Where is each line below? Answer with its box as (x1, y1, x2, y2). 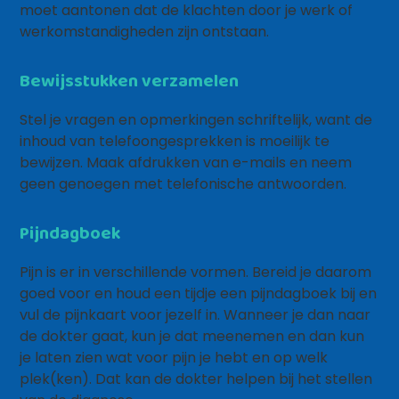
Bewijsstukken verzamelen (20, 67, 240, 94)
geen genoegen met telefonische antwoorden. (20, 174, 347, 194)
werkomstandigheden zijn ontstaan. (20, 21, 270, 42)
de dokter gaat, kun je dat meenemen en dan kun (20, 326, 365, 346)
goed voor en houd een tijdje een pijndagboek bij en (20, 283, 378, 304)
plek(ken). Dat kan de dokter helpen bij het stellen (20, 369, 373, 389)
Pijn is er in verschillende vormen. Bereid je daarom (20, 262, 372, 282)
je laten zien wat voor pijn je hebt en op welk (20, 347, 329, 368)
